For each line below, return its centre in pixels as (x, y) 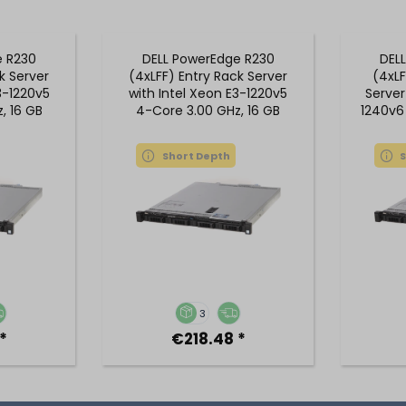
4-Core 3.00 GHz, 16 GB (208, 111)
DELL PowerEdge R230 (208, 59)
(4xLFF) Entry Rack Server (208, 76)
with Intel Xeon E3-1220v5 (208, 93)
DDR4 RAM (208, 128)
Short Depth (196, 155)
